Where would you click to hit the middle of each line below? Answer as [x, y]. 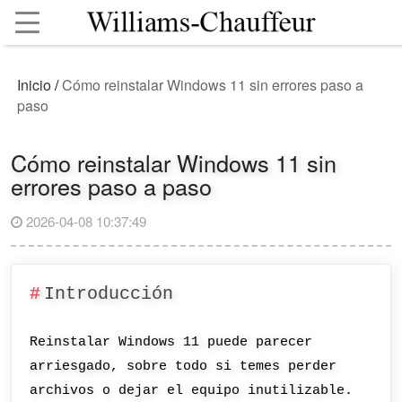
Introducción [108, 294]
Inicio [35, 85]
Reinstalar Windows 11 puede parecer [171, 342]
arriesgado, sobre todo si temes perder [184, 367]
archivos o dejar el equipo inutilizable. [192, 391]
